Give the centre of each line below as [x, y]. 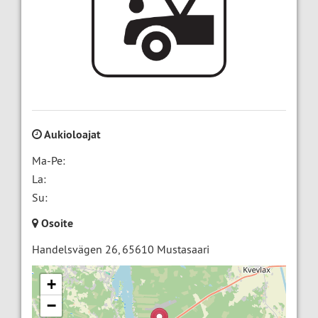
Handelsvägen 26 [75, 250]
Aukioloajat [71, 135]
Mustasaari [183, 250]
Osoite [56, 224]
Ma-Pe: [49, 161]
